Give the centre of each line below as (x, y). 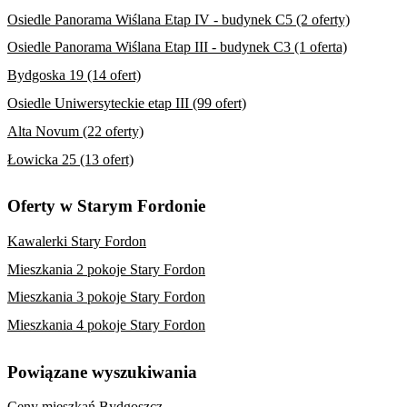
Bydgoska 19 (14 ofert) (74, 75)
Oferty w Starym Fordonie (106, 206)
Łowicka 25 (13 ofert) (70, 159)
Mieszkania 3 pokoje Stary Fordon (106, 297)
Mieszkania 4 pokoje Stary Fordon (106, 325)
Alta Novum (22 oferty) (75, 131)
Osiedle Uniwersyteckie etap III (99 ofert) (127, 103)
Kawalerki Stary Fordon (77, 241)
